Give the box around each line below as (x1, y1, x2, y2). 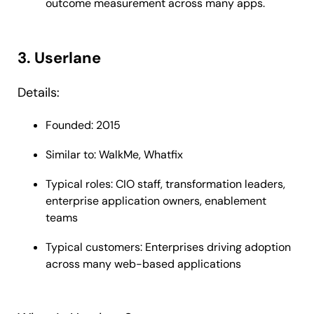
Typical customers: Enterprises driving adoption (46, 240, 291, 255)
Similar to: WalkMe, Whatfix (46, 147, 183, 163)
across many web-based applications (46, 257, 241, 272)
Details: (18, 84, 60, 102)
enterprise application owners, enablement (46, 193, 266, 209)
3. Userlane (18, 48, 101, 69)
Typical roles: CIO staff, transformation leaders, (46, 177, 285, 192)
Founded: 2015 (46, 118, 121, 133)
